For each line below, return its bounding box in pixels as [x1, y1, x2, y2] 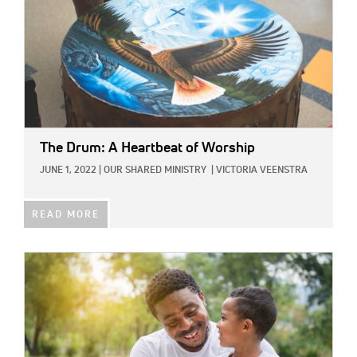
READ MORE [32, 210, 100, 220]
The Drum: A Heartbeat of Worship [40, 140, 255, 155]
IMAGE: [24, 255, 61, 267]
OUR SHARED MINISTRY [104, 165, 206, 175]
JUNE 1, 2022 [40, 165, 96, 175]
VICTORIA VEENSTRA [216, 165, 308, 175]
